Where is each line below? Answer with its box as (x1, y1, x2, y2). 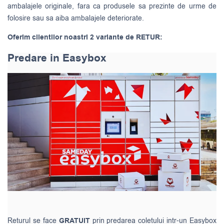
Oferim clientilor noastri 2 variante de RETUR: (7, 32, 162, 43)
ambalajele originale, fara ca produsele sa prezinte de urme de (7, 1, 216, 11)
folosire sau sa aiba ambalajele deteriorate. (7, 13, 144, 23)
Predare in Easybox (7, 50, 106, 65)
